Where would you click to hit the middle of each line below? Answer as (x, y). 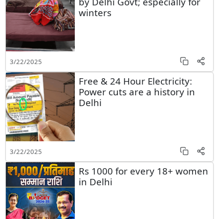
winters (95, 12)
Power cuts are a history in (137, 92)
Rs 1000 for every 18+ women (143, 171)
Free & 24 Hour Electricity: (135, 81)
